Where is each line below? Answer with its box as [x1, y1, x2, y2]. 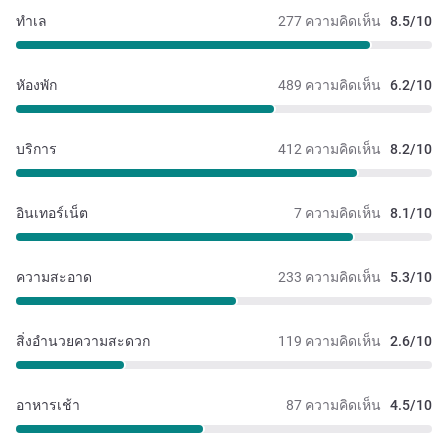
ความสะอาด [16, 269, 92, 286]
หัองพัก [16, 77, 57, 94]
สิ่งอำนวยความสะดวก [16, 333, 150, 350]
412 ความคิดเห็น [278, 141, 381, 158]
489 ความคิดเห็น [278, 77, 381, 94]
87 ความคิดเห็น [286, 397, 381, 414]
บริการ [16, 141, 57, 158]
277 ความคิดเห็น [278, 13, 381, 30]
